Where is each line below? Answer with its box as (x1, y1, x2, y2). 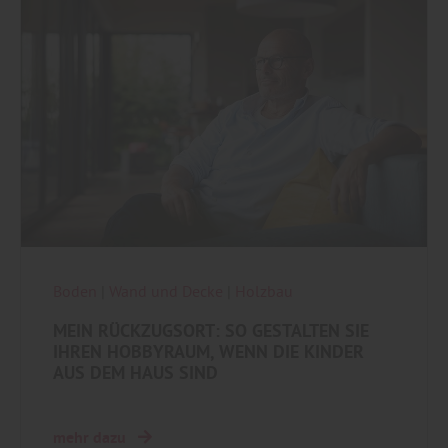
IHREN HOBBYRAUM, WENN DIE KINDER (53, 340, 364, 364)
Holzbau (235, 281, 293, 302)
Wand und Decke (109, 281, 227, 302)
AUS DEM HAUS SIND (53, 361, 218, 385)
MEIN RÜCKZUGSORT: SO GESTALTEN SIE (53, 319, 369, 343)
